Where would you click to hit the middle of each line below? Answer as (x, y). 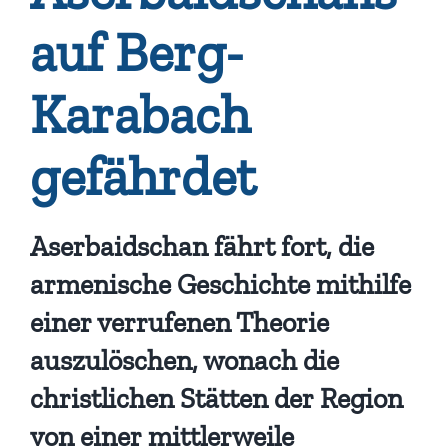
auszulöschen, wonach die (184, 361)
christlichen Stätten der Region (216, 399)
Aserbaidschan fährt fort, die (201, 247)
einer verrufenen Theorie (179, 323)
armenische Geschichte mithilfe (220, 285)
